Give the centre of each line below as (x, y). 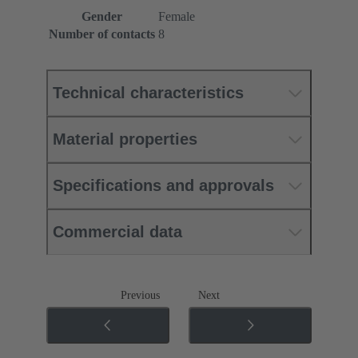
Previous (140, 296)
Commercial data (117, 232)
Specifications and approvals (163, 186)
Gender (102, 17)
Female (177, 17)
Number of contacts (102, 34)
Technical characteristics (148, 93)
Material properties (125, 139)
